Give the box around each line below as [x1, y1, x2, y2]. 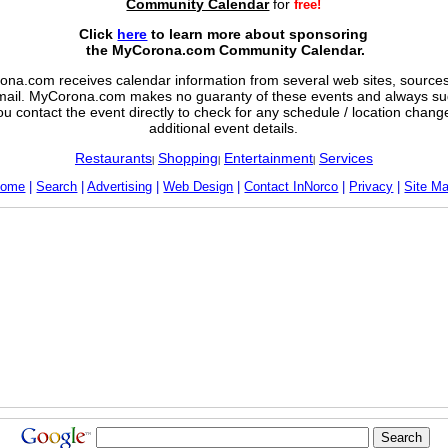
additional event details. [149, 120, 299, 136]
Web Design [163, 179, 234, 194]
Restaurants [74, 150, 152, 166]
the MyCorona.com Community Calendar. [82, 42, 366, 58]
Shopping [157, 150, 218, 166]
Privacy [349, 179, 394, 194]
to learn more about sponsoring [147, 26, 369, 42]
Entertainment [223, 150, 313, 166]
